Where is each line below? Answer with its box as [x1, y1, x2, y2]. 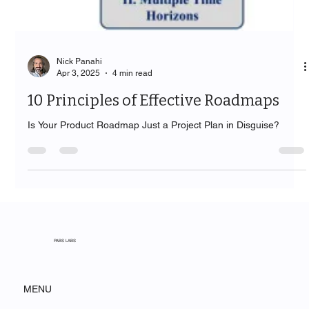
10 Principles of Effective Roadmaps [28, 105, 280, 124]
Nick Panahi [57, 70, 103, 81]
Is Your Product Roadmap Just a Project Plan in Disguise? [28, 133, 280, 145]
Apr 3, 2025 [57, 81, 101, 92]
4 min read [112, 81, 153, 92]
